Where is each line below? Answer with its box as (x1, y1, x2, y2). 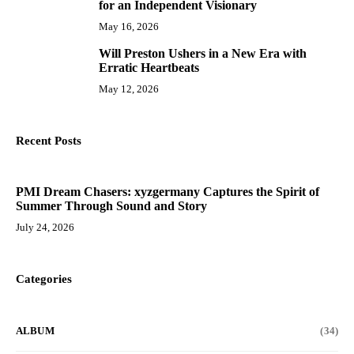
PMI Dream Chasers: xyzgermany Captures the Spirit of (16, 185, 319, 198)
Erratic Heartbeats (99, 61, 199, 74)
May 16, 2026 (99, 21, 159, 32)
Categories (16, 273, 72, 285)
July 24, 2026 (16, 221, 74, 233)
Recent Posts (16, 134, 81, 147)
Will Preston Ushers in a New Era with (99, 47, 307, 60)
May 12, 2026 (99, 83, 159, 95)
